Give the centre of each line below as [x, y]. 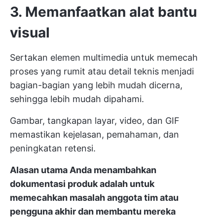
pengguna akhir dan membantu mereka [93, 211]
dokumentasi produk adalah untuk [82, 184]
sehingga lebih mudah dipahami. [77, 99]
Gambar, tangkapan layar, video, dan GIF [95, 120]
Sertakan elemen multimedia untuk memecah [104, 57]
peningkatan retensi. [53, 148]
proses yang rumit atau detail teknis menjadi [102, 71]
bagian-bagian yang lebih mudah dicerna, [96, 85]
